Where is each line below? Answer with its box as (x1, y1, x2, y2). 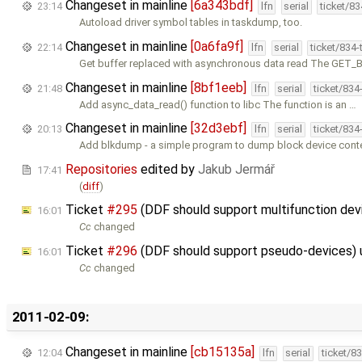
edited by (137, 161, 198, 177)
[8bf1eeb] (191, 79, 246, 95)
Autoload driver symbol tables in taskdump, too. (79, 16, 303, 29)
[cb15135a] (191, 343, 255, 360)
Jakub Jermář (198, 161, 275, 177)
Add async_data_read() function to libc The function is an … (79, 98, 357, 111)
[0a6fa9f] (191, 38, 243, 54)
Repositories (65, 161, 137, 177)
